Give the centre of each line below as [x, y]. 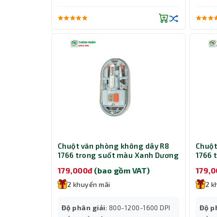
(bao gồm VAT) [122, 170]
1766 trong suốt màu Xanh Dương [118, 155]
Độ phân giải [84, 207]
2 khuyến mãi [89, 184]
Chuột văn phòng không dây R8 [114, 146]
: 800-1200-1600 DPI [138, 207]
